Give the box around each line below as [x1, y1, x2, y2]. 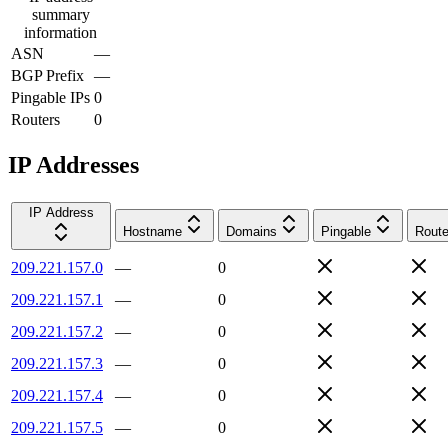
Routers [11, 110, 60, 128]
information [24, 23, 97, 41]
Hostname [123, 223, 182, 239]
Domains [226, 223, 277, 239]
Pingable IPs [11, 88, 90, 106]
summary [31, 5, 90, 23]
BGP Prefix [11, 66, 84, 84]
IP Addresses [8, 151, 139, 178]
